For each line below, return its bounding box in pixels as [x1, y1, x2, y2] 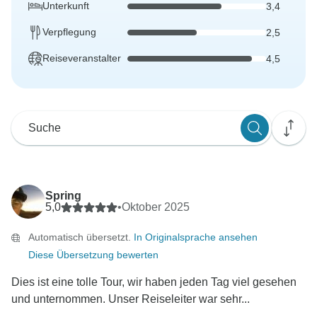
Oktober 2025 [122, 201, 190, 214]
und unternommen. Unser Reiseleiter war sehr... [11, 293, 250, 306]
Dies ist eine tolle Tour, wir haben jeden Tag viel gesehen [11, 276, 296, 289]
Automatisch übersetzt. [28, 231, 134, 243]
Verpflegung [42, 26, 96, 38]
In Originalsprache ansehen [134, 231, 258, 243]
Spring [45, 190, 81, 202]
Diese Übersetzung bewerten [28, 249, 158, 261]
